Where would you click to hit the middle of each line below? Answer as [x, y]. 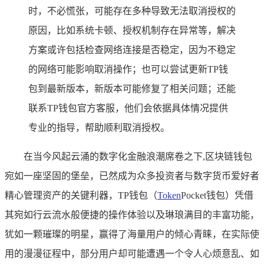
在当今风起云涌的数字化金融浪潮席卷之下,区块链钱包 [138, 156]
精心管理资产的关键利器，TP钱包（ [81, 195]
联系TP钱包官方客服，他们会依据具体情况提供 [128, 108]
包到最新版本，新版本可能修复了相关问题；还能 [132, 88]
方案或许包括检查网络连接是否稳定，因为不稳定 [132, 49]
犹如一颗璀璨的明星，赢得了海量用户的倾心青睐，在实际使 [132, 234]
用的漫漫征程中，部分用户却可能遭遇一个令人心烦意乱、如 [132, 253]
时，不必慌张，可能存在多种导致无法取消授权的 [132, 11]
